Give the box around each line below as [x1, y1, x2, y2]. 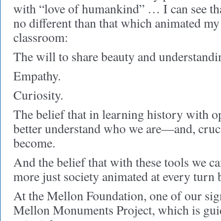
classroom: [13, 29, 68, 45]
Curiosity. [13, 86, 63, 103]
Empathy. [13, 67, 61, 84]
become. [13, 134, 55, 151]
